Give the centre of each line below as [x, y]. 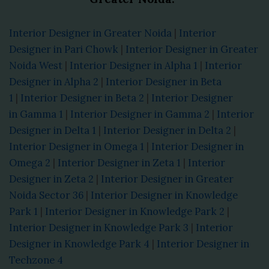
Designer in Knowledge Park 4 [79, 244]
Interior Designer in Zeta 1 [119, 163]
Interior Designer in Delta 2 [167, 130]
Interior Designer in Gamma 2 [140, 114]
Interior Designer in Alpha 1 [134, 65]
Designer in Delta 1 [53, 130]
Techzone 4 [36, 260]
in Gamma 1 [36, 114]
